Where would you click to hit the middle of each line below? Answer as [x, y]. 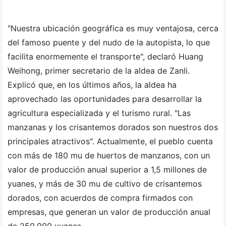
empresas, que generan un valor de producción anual [109, 212]
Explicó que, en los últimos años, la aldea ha [92, 85]
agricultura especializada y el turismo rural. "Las [99, 113]
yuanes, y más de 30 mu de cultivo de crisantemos [105, 184]
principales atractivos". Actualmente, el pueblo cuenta [110, 142]
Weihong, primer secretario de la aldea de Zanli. [99, 71]
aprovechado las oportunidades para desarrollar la [105, 99]
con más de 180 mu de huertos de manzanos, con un [109, 156]
